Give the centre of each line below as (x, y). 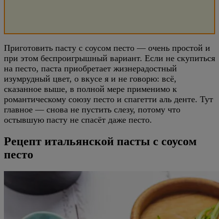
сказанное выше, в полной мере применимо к (90, 89)
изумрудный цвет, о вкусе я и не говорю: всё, (90, 79)
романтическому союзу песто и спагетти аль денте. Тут (109, 99)
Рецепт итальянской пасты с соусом (100, 141)
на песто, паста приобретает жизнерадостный (90, 68)
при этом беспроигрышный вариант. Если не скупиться (109, 58)
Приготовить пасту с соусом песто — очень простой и (107, 48)
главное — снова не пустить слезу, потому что (92, 109)
